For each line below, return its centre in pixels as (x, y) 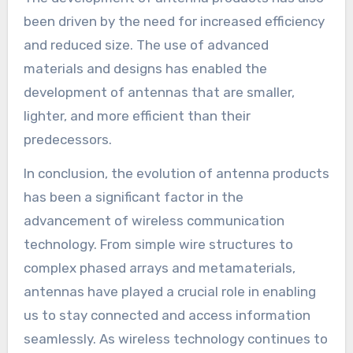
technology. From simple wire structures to (158, 244)
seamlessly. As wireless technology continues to (175, 338)
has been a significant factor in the (133, 197)
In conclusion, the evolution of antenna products (176, 173)
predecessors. (67, 139)
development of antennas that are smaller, (159, 92)
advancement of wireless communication (154, 220)
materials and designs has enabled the (145, 68)
